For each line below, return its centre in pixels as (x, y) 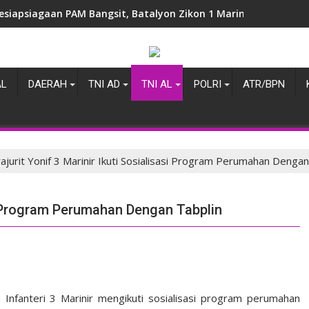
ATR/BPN (264, 84)
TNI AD (104, 84)
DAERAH (48, 84)
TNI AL (157, 84)
